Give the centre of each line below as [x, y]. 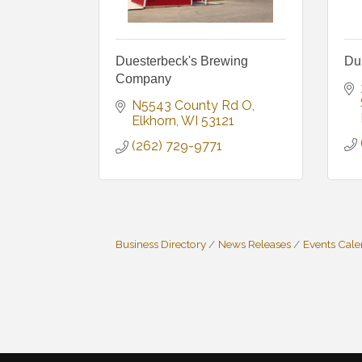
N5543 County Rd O [192, 106]
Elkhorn [154, 121]
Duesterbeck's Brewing [182, 61]
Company [143, 79]
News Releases [255, 244]
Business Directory [161, 244]
